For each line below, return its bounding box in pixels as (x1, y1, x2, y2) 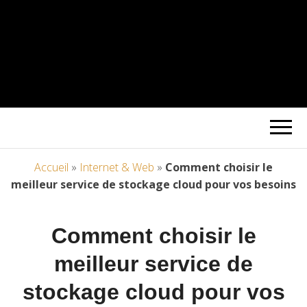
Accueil (34, 160, 69, 175)
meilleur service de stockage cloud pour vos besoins (11, 177, 296, 193)
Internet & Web (79, 160, 154, 175)
